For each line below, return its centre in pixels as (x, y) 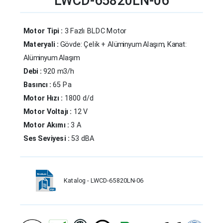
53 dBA (83, 138)
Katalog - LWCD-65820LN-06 (104, 180)
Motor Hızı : (44, 98)
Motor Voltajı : (48, 111)
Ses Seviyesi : (47, 138)
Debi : (33, 71)
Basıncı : (38, 85)
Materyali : (42, 44)
